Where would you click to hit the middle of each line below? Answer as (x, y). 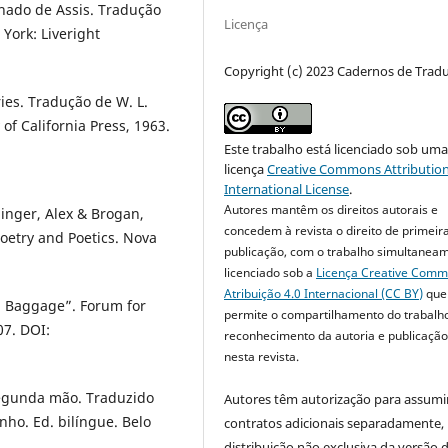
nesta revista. (262, 357)
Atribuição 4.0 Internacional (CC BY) (324, 294)
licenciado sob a (270, 273)
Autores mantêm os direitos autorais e (331, 210)
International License (287, 189)
